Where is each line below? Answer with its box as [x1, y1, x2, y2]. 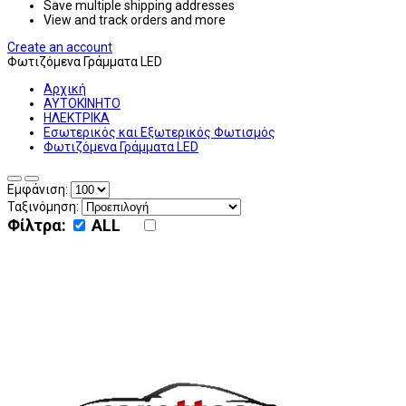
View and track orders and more [43, 13, 226, 28]
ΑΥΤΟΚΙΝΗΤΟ [43, 96, 121, 111]
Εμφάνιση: [7, 182, 68, 198]
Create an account [7, 40, 112, 55]
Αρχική [43, 82, 86, 97]
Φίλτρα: [7, 216, 66, 236]
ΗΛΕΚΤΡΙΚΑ [43, 111, 110, 126]
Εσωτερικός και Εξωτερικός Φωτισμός [43, 125, 275, 140]
